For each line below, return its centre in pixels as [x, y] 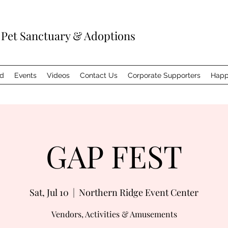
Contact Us [99, 75]
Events [25, 75]
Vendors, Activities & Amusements [114, 214]
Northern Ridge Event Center [139, 192]
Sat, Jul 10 [49, 192]
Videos [58, 75]
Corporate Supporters [164, 75]
